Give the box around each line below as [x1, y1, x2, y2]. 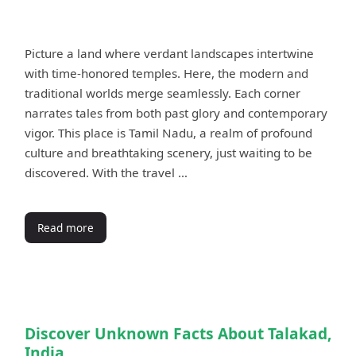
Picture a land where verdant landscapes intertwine [25, 44, 314, 61]
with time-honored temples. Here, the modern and [25, 64, 308, 81]
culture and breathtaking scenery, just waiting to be [25, 144, 312, 161]
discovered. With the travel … [25, 164, 188, 180]
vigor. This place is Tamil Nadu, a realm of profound [25, 124, 312, 141]
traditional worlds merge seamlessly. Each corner [25, 84, 300, 101]
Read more [37, 219, 94, 235]
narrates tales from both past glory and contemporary [25, 104, 327, 121]
